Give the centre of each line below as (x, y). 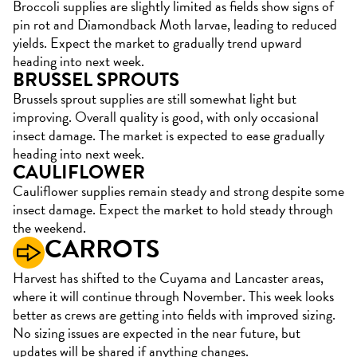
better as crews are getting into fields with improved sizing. (174, 314)
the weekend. (49, 228)
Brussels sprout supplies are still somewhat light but (155, 98)
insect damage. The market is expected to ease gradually (169, 135)
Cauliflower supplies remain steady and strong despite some (178, 191)
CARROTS (102, 249)
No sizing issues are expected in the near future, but (157, 333)
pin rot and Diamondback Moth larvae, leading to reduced (175, 24)
